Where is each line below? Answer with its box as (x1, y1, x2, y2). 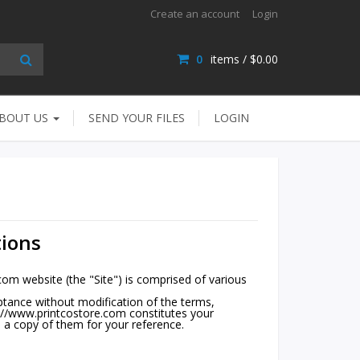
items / (207, 51, 250, 67)
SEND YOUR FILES (88, 109, 185, 125)
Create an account (150, 6, 239, 21)
